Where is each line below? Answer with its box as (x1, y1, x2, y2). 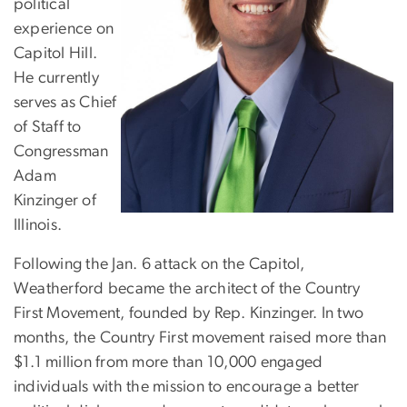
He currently (14, 69, 99, 86)
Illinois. (14, 216, 70, 233)
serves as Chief (14, 94, 117, 111)
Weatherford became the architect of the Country (14, 280, 361, 297)
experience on (14, 20, 114, 37)
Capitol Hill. (14, 45, 98, 62)
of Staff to (14, 118, 82, 135)
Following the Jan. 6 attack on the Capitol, (14, 255, 305, 273)
